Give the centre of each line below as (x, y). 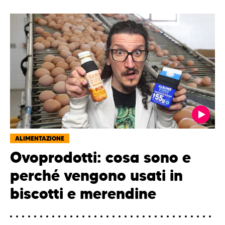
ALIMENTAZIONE (40, 139)
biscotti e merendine (83, 194)
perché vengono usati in (96, 176)
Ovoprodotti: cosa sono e (100, 158)
